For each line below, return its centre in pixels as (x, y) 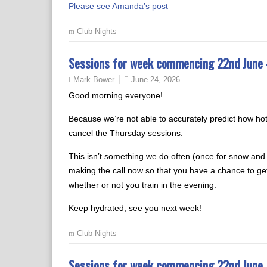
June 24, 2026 (156, 80)
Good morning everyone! (116, 95)
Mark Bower (94, 80)
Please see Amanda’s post (118, 6)
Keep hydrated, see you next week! (135, 208)
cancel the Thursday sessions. (126, 133)
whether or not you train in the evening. (142, 185)
